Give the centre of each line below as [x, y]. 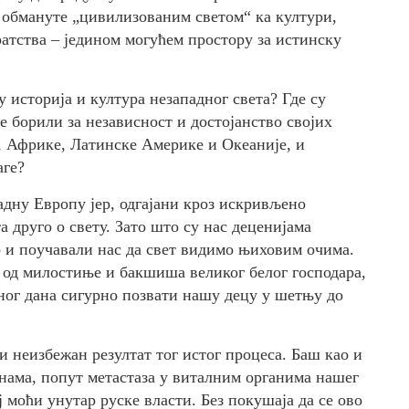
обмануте [35, 16]
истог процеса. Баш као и [273, 354]
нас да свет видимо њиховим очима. [224, 249]
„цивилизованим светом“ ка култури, [202, 16]
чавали [69, 249]
